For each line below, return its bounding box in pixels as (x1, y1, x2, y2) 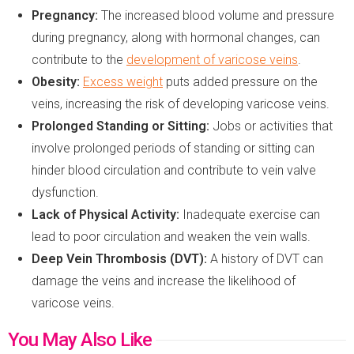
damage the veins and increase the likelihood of (32, 273, 296, 288)
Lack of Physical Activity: (32, 206, 179, 222)
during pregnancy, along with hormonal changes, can (32, 29, 320, 45)
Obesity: (32, 73, 80, 89)
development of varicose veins (126, 51, 298, 67)
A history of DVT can (207, 250, 323, 266)
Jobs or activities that (209, 118, 333, 134)
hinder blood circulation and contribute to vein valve (32, 162, 316, 178)
